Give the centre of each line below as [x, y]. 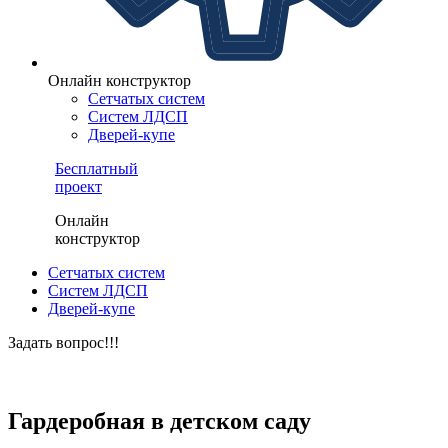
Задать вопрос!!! [63, 342]
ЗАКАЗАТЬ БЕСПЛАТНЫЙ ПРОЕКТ [140, 360]
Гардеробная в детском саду [159, 420]
